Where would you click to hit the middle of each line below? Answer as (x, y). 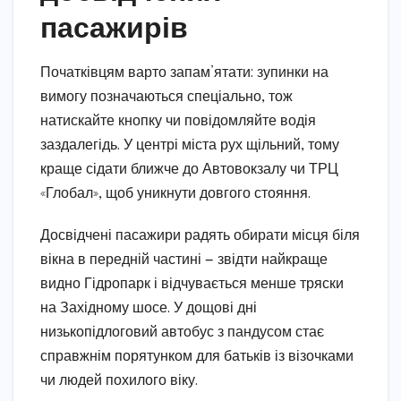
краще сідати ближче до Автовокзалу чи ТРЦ (189, 169)
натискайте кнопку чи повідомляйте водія (178, 121)
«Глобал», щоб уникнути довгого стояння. (175, 193)
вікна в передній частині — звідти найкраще (184, 260)
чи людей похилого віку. (119, 380)
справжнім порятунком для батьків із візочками (197, 356)
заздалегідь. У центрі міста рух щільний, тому (190, 145)
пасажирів (114, 26)
